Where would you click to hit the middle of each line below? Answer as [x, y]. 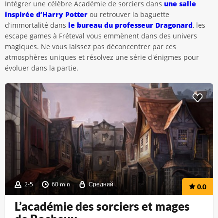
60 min [61, 184]
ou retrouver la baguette [128, 14]
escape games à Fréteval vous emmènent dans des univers [101, 36]
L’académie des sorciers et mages [102, 206]
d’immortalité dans [36, 25]
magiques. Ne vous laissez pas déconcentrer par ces [91, 46]
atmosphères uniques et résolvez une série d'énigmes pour [102, 57]
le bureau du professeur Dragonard [130, 25]
